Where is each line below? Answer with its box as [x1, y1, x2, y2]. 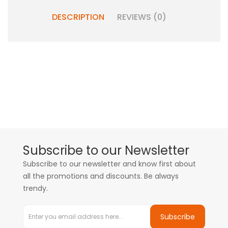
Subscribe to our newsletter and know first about [23, 159, 196, 169]
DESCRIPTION [51, 11, 104, 23]
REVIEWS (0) [117, 11, 166, 23]
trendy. [23, 183, 48, 193]
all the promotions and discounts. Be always [23, 171, 179, 181]
